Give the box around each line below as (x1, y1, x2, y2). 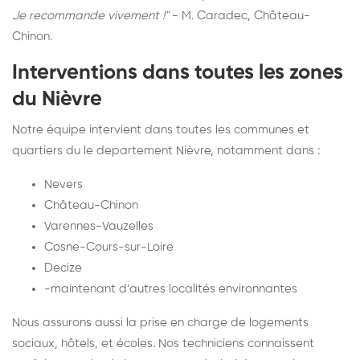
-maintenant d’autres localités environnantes (44, 282, 297, 295)
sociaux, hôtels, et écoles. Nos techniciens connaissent (12, 337, 314, 350)
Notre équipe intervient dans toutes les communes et (12, 123, 309, 136)
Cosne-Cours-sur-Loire (44, 240, 174, 253)
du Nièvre (12, 88, 102, 110)
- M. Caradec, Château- (172, 9, 310, 22)
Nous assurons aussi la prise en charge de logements (12, 316, 309, 329)
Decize (44, 261, 82, 274)
